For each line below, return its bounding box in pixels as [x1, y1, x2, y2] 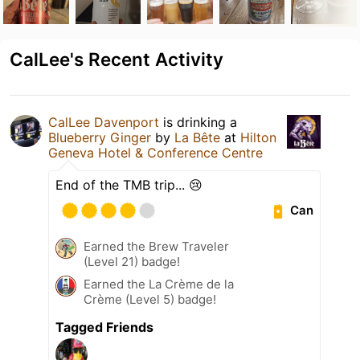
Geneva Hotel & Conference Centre [48, 144, 263, 161]
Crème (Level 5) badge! [84, 291, 216, 307]
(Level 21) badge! [84, 253, 180, 269]
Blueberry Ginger [48, 129, 151, 145]
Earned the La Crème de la [84, 276, 234, 292]
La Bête [174, 129, 220, 145]
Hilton [240, 129, 276, 145]
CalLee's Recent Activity [10, 47, 223, 70]
